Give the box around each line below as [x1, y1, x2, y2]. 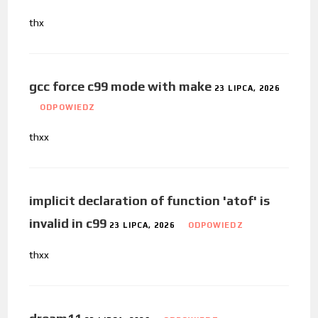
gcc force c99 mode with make [29, 78, 212, 94]
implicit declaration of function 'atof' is [29, 192, 270, 208]
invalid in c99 [29, 215, 107, 231]
